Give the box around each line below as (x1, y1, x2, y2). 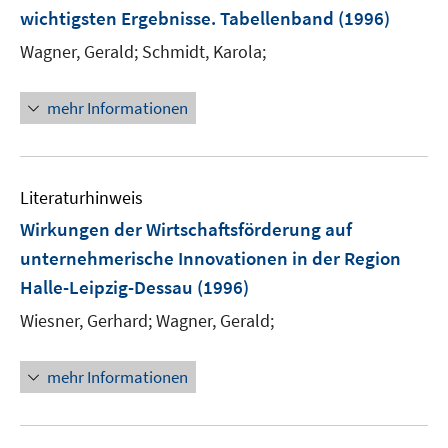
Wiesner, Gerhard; (20, 309, 152, 332)
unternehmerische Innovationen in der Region (20, 246, 401, 270)
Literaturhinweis (20, 186, 143, 209)
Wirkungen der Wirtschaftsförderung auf (20, 217, 352, 241)
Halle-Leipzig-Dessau (20, 275, 193, 299)
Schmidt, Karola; (142, 40, 266, 63)
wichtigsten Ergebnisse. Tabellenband (20, 6, 334, 30)
